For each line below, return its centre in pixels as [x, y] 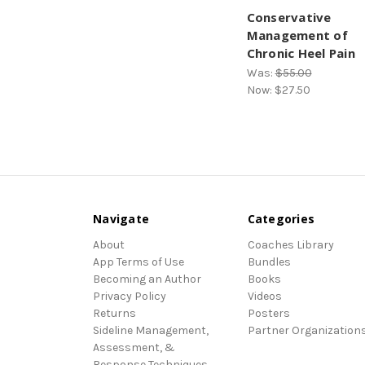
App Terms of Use [139, 262]
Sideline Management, [151, 331]
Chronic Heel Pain [301, 53]
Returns [114, 314]
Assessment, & [134, 348]
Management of [297, 35]
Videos [264, 297]
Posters [268, 314]
